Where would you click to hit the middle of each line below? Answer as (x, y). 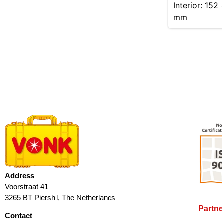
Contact (19, 216)
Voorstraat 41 (27, 186)
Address (20, 175)
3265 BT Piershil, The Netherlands (60, 197)
